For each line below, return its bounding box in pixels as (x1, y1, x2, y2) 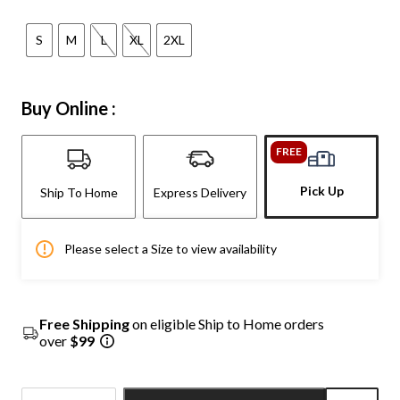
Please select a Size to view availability (64, 240, 277, 256)
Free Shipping (39, 314, 129, 332)
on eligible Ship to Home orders (129, 314, 324, 332)
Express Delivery (154, 184, 246, 200)
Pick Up (299, 182, 344, 198)
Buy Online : (21, 96, 116, 119)
